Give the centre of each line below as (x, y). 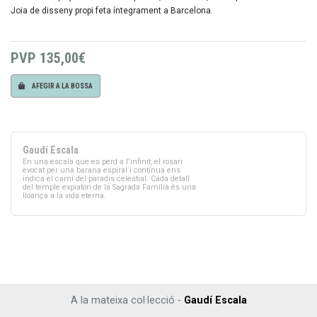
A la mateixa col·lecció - (127, 301)
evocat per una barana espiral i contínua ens (102, 170)
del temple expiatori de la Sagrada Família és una (109, 187)
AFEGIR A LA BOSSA (62, 86)
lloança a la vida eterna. (64, 195)
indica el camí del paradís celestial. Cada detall (106, 178)
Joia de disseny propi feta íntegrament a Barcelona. (112, 10)
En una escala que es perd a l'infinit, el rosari (103, 161)
